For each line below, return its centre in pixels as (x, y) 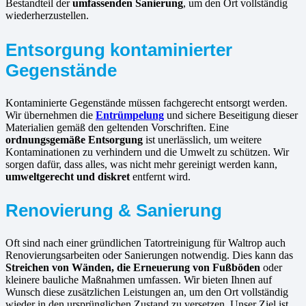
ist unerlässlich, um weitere (202, 139)
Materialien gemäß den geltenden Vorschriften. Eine (117, 127)
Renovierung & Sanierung (114, 211)
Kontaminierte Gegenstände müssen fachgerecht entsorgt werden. (147, 102)
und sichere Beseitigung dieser (231, 115)
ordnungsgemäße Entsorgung (74, 139)
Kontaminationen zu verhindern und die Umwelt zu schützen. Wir (147, 152)
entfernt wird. (160, 176)
